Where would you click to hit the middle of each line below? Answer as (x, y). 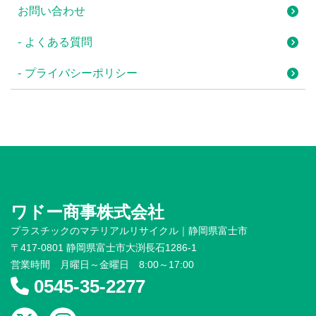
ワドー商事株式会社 (87, 212)
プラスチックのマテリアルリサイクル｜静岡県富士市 (129, 231)
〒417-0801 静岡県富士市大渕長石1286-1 (104, 248)
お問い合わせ (51, 11)
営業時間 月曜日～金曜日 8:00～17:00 (102, 265)
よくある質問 (59, 42)
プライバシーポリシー (81, 73)
